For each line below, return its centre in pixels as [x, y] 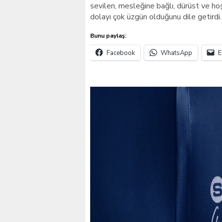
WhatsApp [176, 53]
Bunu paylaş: [108, 36]
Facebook [121, 53]
